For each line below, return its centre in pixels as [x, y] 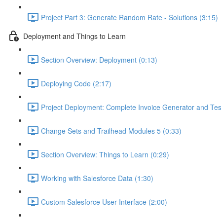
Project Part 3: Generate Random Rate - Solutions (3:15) [129, 17]
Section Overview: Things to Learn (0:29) [105, 154]
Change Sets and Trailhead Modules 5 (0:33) [111, 130]
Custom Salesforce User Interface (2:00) [104, 202]
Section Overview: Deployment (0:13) [99, 59]
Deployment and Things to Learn [74, 36]
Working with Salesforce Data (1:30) [97, 178]
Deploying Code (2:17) [76, 83]
